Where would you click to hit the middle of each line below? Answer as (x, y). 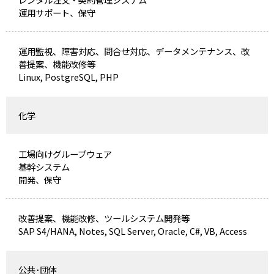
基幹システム (44, 166)
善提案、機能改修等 (57, 64)
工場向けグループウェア (65, 154)
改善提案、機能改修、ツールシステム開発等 (104, 218)
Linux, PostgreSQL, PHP (68, 76)
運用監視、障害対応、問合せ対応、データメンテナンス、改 (134, 51)
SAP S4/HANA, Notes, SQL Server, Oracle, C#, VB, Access (132, 231)
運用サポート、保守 (57, 12)
